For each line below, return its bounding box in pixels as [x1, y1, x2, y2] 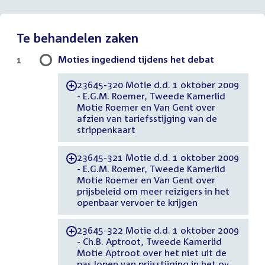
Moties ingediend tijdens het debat [58, 53, 214, 64]
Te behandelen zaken [17, 30, 138, 46]
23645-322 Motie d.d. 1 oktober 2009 [76, 225, 239, 236]
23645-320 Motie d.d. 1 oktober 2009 [76, 79, 239, 91]
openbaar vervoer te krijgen [76, 197, 198, 208]
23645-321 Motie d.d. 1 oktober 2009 [76, 152, 239, 163]
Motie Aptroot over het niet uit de [76, 247, 227, 258]
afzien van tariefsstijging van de [76, 113, 217, 124]
